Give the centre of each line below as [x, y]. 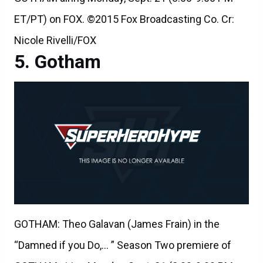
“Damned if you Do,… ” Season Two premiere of [123, 245]
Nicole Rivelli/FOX [55, 40]
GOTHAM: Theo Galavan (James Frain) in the [117, 224]
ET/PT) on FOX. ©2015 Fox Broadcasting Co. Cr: [124, 19]
